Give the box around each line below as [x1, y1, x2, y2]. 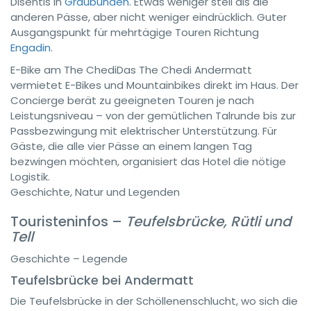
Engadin [10, 40, 51, 55]
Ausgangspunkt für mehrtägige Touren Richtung [10, 25, 259, 40]
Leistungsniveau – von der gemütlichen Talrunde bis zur [10, 108, 296, 123]
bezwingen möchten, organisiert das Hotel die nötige [10, 154, 286, 169]
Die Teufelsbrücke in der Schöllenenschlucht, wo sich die [10, 294, 298, 308]
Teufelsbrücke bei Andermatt [10, 271, 194, 289]
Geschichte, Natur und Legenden [10, 185, 180, 199]
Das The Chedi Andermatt [117, 62, 252, 77]
